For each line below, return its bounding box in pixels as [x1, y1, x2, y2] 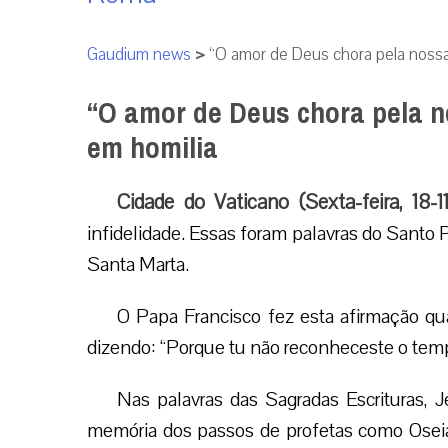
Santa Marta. [87, 251, 189, 278]
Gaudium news [87, 43, 191, 66]
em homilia [87, 121, 218, 175]
